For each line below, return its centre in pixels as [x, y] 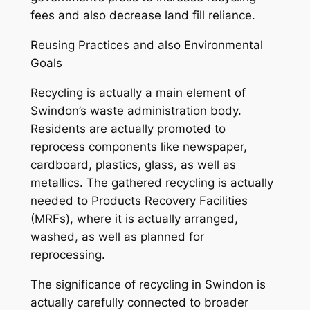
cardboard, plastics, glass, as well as [133, 164]
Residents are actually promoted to [128, 128]
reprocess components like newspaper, [138, 146]
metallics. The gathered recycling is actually [152, 182]
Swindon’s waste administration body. [136, 110]
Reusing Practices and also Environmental [146, 45]
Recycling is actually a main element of [138, 92]
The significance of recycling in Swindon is [148, 284]
